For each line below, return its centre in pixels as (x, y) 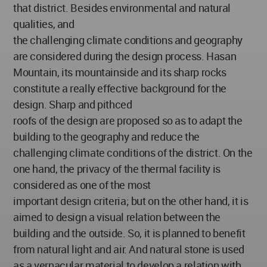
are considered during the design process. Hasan (125, 56)
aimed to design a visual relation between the (117, 217)
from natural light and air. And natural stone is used (129, 249)
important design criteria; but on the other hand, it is (131, 201)
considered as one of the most (82, 185)
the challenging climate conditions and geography (128, 40)
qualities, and (44, 24)
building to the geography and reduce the (106, 136)
